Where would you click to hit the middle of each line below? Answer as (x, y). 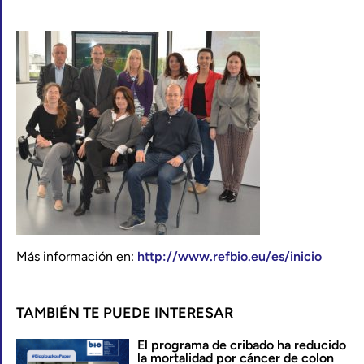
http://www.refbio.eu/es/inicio (230, 256)
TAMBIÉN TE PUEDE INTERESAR (125, 313)
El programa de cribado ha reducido (241, 345)
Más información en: (77, 256)
